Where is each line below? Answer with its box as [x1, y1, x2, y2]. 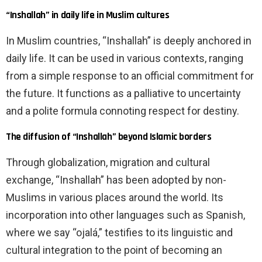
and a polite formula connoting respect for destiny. [6, 105, 239, 118]
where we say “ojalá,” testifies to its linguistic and [6, 226, 233, 239]
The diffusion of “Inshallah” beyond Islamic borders [6, 130, 212, 144]
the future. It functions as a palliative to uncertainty [6, 87, 241, 100]
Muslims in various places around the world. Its [6, 191, 223, 204]
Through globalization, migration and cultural [6, 156, 210, 169]
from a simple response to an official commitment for [6, 70, 254, 82]
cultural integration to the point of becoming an [6, 244, 222, 257]
